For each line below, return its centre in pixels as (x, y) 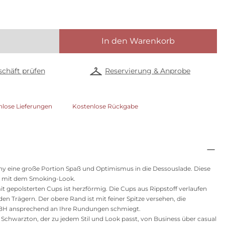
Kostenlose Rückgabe (105, 106)
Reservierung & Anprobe (148, 71)
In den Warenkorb (138, 41)
